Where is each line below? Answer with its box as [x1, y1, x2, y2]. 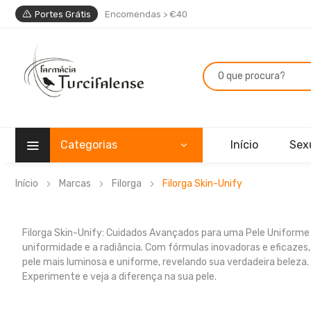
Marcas [59, 177, 91, 190]
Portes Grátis [35, 9, 91, 19]
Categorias [60, 137, 117, 151]
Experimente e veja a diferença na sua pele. [22, 270, 217, 283]
